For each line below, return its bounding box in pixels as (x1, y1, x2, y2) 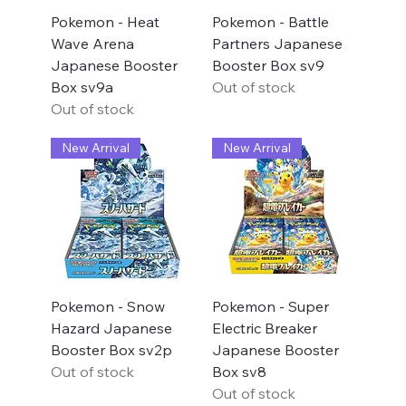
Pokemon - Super (211, 297, 329, 316)
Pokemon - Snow (50, 297, 165, 316)
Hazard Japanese (50, 319, 172, 338)
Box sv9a (50, 78, 113, 97)
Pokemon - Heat (50, 13, 159, 32)
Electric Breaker (211, 319, 317, 338)
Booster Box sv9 (211, 56, 324, 75)
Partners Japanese (211, 34, 343, 53)
